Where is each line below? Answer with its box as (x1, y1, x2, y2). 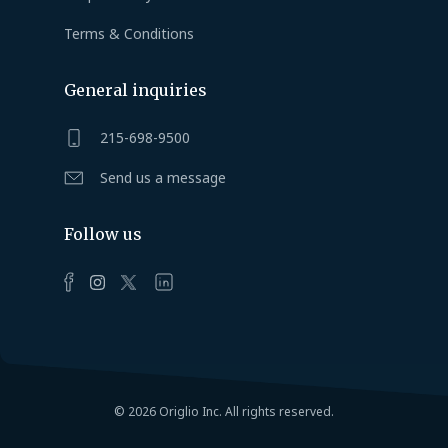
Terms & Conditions (64, 24, 194, 44)
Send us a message (100, 168, 226, 188)
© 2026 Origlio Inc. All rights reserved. (114, 403, 334, 421)
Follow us (64, 224, 142, 245)
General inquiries (64, 80, 207, 101)
